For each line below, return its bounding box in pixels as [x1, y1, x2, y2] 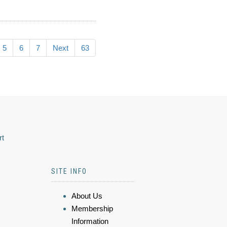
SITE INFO [51, 167, 87, 175]
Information [71, 217, 108, 225]
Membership [71, 204, 113, 213]
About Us [71, 192, 102, 200]
